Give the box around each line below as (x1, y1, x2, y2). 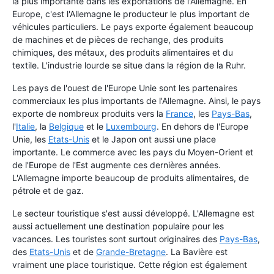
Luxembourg (106, 121, 157, 132)
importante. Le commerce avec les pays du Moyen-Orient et (12, 147, 253, 158)
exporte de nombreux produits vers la (12, 108, 166, 119)
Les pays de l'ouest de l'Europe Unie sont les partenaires (12, 83, 237, 94)
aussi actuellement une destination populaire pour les (12, 221, 224, 232)
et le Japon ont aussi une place (89, 134, 216, 145)
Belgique (49, 121, 84, 132)
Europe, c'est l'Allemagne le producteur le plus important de (12, 9, 250, 20)
